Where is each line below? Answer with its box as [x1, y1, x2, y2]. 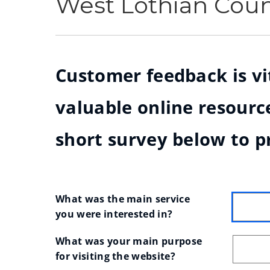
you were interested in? [55, 207, 173, 221]
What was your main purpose [55, 234, 202, 248]
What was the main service [55, 192, 190, 206]
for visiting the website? [55, 250, 175, 263]
